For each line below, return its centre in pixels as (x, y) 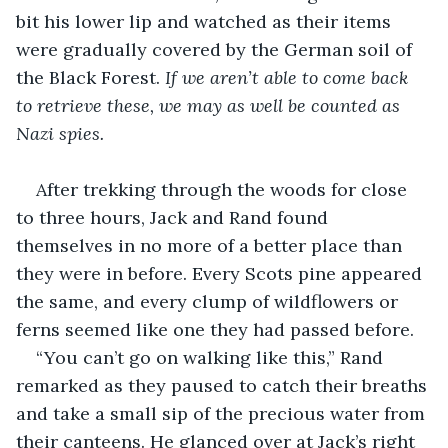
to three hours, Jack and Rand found (174, 217)
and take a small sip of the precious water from (223, 413)
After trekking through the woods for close (224, 189)
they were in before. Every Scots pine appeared (221, 273)
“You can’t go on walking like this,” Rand (212, 357)
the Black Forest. (90, 77)
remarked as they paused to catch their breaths (224, 385)
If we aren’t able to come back (289, 77)
